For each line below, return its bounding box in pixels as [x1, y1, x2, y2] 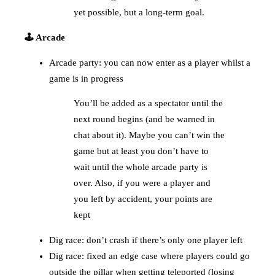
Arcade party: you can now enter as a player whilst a [49, 57, 250, 68]
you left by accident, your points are [74, 194, 212, 204]
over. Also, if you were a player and [74, 178, 211, 188]
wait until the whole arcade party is [74, 162, 207, 172]
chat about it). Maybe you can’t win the [74, 130, 225, 141]
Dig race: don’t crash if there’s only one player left [49, 235, 242, 246]
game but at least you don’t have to [74, 146, 209, 157]
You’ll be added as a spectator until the [74, 98, 223, 109]
